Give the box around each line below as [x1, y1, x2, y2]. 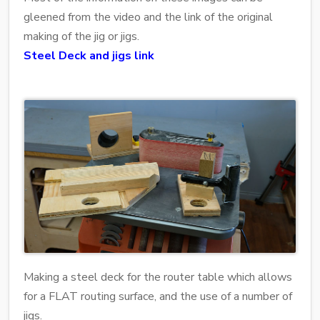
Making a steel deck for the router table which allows [24, 269, 292, 286]
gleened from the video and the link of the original [24, 9, 273, 25]
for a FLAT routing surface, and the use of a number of [24, 289, 292, 305]
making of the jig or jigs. [24, 28, 139, 44]
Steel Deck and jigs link [24, 47, 154, 64]
